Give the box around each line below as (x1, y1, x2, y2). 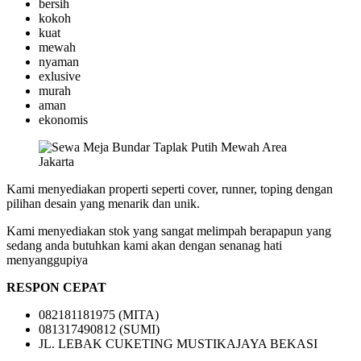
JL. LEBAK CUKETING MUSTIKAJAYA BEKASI (39, 337, 317, 351)
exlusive (39, 69, 81, 84)
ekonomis (39, 113, 88, 127)
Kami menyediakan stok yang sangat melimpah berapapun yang (6, 224, 331, 239)
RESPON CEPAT (6, 280, 106, 295)
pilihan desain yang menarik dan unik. (6, 197, 200, 211)
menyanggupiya (6, 253, 88, 268)
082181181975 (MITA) (39, 308, 159, 322)
